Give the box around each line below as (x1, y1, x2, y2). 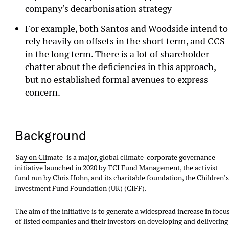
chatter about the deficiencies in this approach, (25, 61, 216, 73)
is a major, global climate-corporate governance (63, 152, 215, 162)
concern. (25, 86, 61, 99)
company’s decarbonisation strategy (25, 3, 172, 15)
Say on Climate (15, 152, 63, 162)
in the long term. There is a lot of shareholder (25, 48, 210, 60)
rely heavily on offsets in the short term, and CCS (25, 35, 225, 48)
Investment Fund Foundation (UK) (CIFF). (15, 183, 147, 193)
